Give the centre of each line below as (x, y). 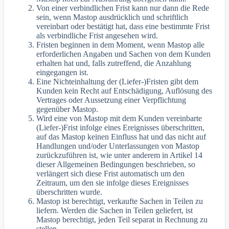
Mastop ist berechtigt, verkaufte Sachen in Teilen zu (120, 201)
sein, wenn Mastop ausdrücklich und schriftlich (112, 17)
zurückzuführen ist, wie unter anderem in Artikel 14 (120, 155)
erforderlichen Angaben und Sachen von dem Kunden (124, 54)
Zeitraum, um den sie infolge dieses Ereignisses (113, 183)
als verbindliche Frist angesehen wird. (97, 36)
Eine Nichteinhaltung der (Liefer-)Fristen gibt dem (118, 82)
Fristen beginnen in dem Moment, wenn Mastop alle (121, 45)
